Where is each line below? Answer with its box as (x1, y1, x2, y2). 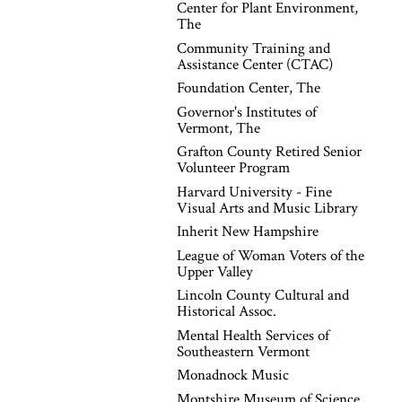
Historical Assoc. (177, 301, 276, 321)
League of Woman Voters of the (177, 245, 364, 266)
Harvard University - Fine (177, 181, 332, 202)
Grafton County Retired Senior (177, 142, 362, 162)
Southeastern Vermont (177, 341, 310, 362)
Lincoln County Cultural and (177, 285, 349, 305)
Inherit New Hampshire (177, 222, 319, 241)
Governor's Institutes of (177, 101, 317, 122)
